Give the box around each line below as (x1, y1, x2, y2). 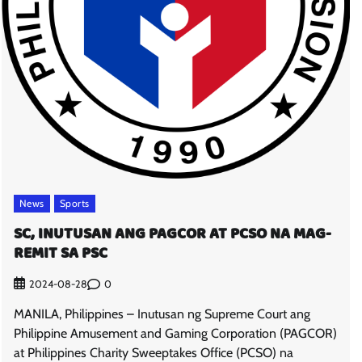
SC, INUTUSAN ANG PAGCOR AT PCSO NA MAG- (13, 221, 331, 248)
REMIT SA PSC (13, 241, 107, 267)
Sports (59, 196, 90, 209)
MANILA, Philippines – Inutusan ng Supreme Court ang (13, 306, 310, 322)
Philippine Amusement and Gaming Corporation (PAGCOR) (13, 326, 337, 342)
